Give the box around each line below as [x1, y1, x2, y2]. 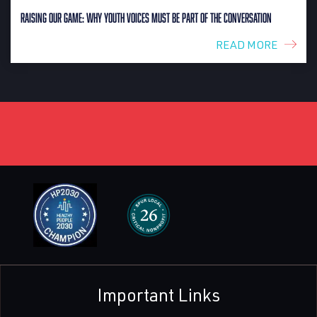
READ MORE [216, 37, 277, 52]
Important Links [97, 283, 220, 306]
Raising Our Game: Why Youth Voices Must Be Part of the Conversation [21, 11, 272, 25]
